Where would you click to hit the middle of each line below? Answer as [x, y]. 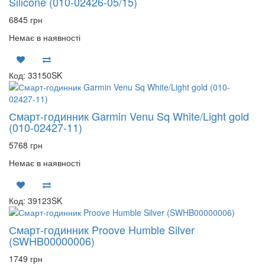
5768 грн [26, 145]
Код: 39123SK [35, 201]
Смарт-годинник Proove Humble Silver [102, 230]
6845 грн [26, 20]
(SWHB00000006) [52, 241]
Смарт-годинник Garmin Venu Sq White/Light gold [129, 116]
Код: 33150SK [35, 75]
